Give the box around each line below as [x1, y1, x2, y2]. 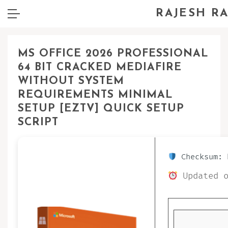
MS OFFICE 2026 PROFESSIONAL [18, 48, 209, 59]
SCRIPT [18, 117, 59, 128]
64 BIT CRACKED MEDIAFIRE [18, 62, 182, 73]
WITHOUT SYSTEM [18, 76, 124, 87]
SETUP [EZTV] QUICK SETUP [18, 103, 184, 114]
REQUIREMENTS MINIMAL [18, 90, 173, 100]
